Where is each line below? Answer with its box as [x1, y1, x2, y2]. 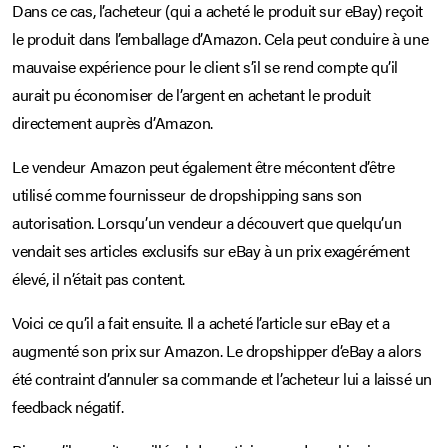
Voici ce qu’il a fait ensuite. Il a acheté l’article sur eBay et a [12, 310, 390, 334]
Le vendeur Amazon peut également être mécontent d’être [12, 154, 395, 178]
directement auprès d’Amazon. [12, 110, 213, 134]
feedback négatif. [12, 394, 124, 418]
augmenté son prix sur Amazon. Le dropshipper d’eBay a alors [12, 338, 422, 362]
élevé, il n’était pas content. [12, 266, 186, 290]
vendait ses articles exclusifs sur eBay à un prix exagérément [12, 238, 410, 262]
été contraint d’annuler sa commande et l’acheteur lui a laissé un [12, 366, 433, 390]
